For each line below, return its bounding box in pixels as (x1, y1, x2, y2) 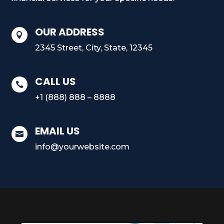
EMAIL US (34, 123, 80, 138)
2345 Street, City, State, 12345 (34, 42, 152, 52)
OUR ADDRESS (34, 24, 104, 39)
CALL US (34, 74, 76, 88)
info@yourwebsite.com (34, 141, 129, 151)
